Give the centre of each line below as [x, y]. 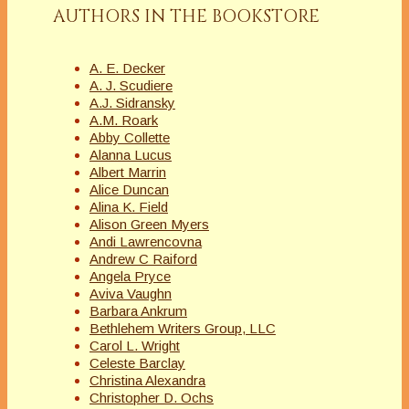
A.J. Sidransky [132, 103]
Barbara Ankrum [138, 311]
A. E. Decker [127, 68]
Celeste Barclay [137, 363]
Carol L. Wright [135, 346]
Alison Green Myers [149, 225]
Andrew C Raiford [143, 259]
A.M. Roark [124, 121]
